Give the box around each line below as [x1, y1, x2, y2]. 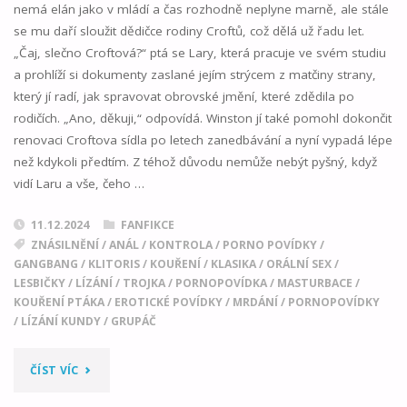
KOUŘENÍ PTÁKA [13, 293, 104, 310]
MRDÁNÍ [232, 293, 278, 310]
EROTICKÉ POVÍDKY [114, 293, 223, 310]
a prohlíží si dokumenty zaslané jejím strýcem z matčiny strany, [13, 66, 376, 84]
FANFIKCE [120, 216, 174, 233]
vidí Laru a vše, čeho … [13, 175, 144, 193]
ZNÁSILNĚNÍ [30, 236, 99, 253]
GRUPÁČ [110, 313, 156, 329]
